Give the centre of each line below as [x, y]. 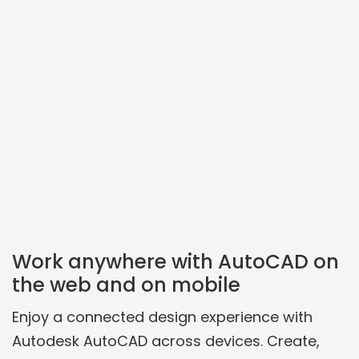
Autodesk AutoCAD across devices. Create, [166, 341]
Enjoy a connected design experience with [162, 317]
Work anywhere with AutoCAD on [175, 261]
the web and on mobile [126, 284]
